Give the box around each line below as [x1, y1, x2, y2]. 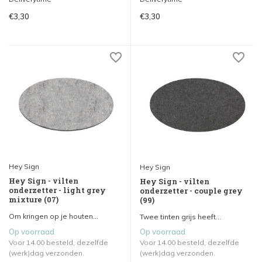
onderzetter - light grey [9, 185, 106, 196]
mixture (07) [9, 194, 58, 205]
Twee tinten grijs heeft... [140, 212, 221, 222]
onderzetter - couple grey [140, 185, 243, 196]
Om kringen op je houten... [9, 212, 98, 221]
